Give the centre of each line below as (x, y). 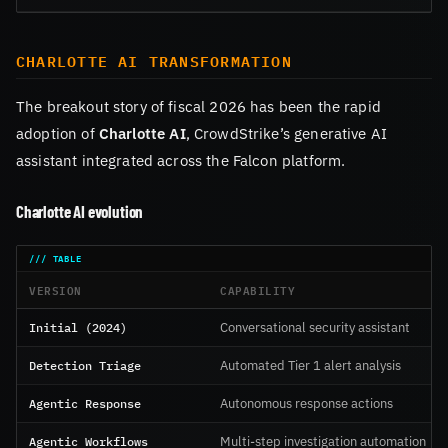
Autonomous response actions (306, 403)
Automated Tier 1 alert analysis (310, 365)
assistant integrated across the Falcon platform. (181, 159)
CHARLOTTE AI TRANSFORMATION (154, 62)
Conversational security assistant (315, 327)
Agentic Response (85, 402)
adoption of (57, 132)
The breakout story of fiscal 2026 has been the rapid (198, 105)
